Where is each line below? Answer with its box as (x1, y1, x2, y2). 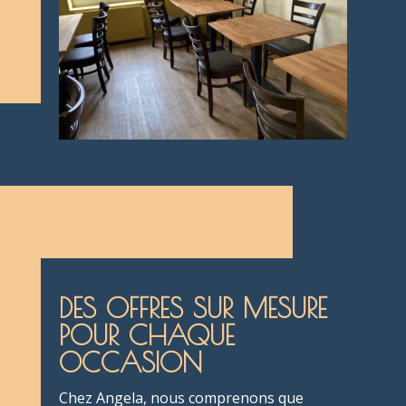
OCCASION (58, 345, 202, 378)
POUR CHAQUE (58, 318, 235, 351)
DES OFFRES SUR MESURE (58, 291, 327, 324)
